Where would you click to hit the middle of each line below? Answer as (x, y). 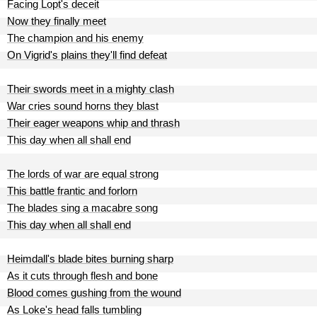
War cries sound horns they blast (83, 106)
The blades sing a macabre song (82, 208)
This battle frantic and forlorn (72, 191)
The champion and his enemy (75, 38)
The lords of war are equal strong (83, 174)
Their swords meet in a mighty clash (91, 89)
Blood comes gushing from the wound (94, 293)
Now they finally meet (57, 21)
